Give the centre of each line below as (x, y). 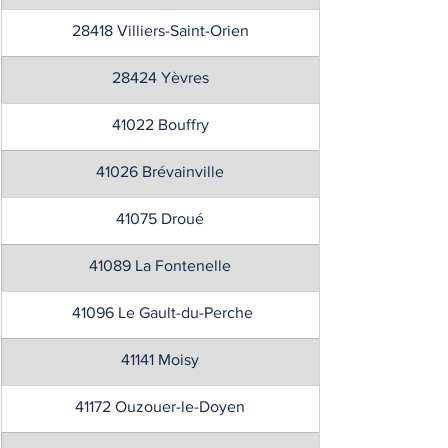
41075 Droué (160, 218)
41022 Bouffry (160, 124)
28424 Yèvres (160, 77)
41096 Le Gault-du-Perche (160, 312)
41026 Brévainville (160, 171)
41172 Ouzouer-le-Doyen (160, 406)
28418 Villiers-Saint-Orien (160, 30)
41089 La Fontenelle (160, 265)
